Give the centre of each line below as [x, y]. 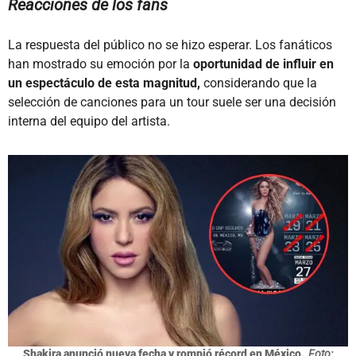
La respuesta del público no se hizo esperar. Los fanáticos [170, 44]
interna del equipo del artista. [89, 121]
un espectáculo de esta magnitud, [104, 83]
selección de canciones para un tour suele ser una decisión [172, 102]
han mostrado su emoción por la [101, 64]
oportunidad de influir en [263, 64]
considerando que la [259, 83]
